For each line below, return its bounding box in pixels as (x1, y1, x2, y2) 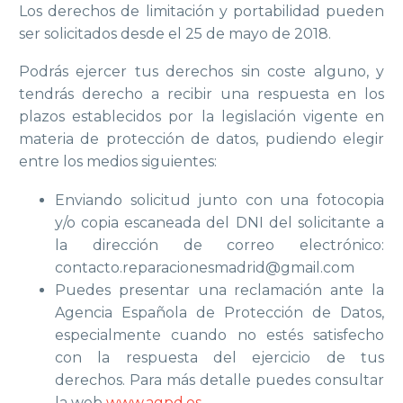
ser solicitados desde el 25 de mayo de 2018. (19, 24, 331, 42)
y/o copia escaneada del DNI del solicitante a (55, 214, 384, 232)
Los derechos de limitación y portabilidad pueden (19, 2, 384, 20)
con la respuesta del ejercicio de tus (55, 349, 384, 367)
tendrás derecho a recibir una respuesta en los (19, 85, 384, 103)
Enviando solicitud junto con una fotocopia (55, 192, 384, 210)
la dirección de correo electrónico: (55, 237, 384, 255)
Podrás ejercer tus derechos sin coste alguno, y (19, 63, 384, 81)
